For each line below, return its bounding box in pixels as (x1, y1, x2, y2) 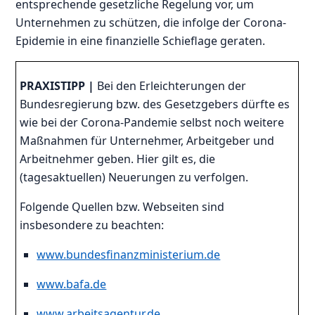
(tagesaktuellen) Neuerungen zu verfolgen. (20, 169, 249, 185)
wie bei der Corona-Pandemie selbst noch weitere (20, 114, 285, 130)
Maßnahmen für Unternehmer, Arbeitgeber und (20, 132, 275, 148)
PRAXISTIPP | (20, 77, 95, 94)
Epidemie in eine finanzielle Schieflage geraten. (15, 32, 266, 49)
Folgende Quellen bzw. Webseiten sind (20, 198, 225, 214)
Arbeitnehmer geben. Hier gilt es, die (20, 150, 216, 167)
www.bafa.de (37, 276, 107, 292)
